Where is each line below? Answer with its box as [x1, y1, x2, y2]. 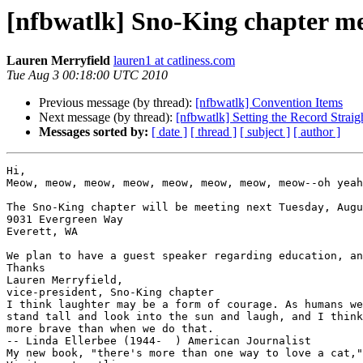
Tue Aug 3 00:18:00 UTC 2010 [6, 68, 168, 83]
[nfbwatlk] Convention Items [195, 96, 343, 110]
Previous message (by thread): [39, 96, 195, 110]
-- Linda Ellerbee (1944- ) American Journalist [6, 335, 311, 348]
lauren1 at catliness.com [113, 53, 235, 68]
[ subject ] [240, 125, 290, 139]
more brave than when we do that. [6, 322, 214, 335]
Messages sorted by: [39, 125, 148, 139]
